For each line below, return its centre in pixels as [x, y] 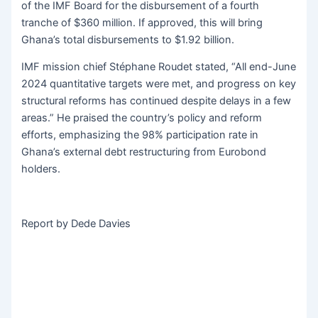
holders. [41, 169]
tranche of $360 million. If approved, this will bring [142, 22]
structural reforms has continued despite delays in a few [157, 101]
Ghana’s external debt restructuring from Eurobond [144, 152]
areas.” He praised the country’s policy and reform [142, 118]
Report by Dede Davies [76, 224]
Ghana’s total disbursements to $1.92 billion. [128, 39]
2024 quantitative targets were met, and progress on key [159, 84]
